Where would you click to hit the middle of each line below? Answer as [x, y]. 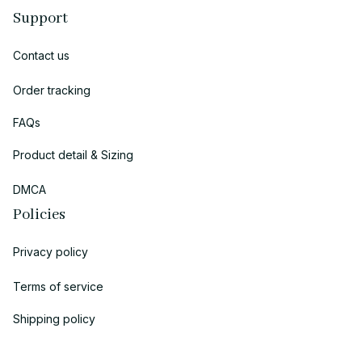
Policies [39, 215]
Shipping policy [54, 318]
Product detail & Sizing [73, 154]
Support [40, 19]
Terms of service [58, 286]
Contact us [41, 55]
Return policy [48, 351]
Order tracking [52, 90]
